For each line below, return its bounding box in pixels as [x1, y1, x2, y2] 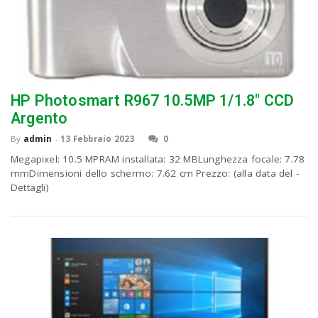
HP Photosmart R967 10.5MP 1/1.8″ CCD [11, 92, 295, 110]
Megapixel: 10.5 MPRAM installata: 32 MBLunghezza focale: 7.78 [11, 153, 305, 166]
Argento [11, 109, 68, 128]
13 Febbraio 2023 [60, 133, 135, 145]
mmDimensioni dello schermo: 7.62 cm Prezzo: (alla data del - [11, 167, 300, 180]
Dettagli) [11, 181, 49, 194]
